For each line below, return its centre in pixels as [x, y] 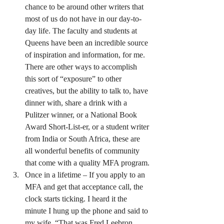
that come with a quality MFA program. [87, 163]
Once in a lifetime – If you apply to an [86, 175]
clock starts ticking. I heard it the [77, 199]
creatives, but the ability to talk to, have [87, 91]
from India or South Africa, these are [83, 139]
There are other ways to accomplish [82, 67]
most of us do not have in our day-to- [83, 19]
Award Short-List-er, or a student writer [88, 127]
